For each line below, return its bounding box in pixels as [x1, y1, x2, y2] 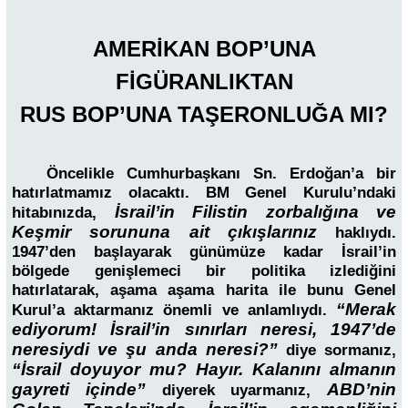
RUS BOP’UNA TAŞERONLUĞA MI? [20, 102, 388, 127]
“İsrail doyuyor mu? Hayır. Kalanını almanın [12, 360, 396, 380]
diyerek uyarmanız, [161, 382, 327, 400]
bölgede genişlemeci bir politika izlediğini [12, 262, 396, 280]
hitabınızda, [12, 204, 115, 222]
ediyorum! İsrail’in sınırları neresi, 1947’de [12, 320, 396, 340]
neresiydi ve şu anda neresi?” [12, 340, 278, 360]
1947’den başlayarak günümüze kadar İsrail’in [12, 243, 396, 261]
